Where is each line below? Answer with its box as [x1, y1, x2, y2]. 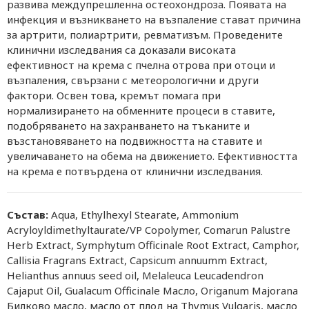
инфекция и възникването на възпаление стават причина [7, 12, 301, 26]
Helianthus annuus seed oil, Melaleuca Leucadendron [7, 268, 263, 282]
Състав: [7, 208, 48, 221]
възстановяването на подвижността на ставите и [7, 134, 262, 148]
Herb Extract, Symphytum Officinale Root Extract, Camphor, [7, 238, 299, 252]
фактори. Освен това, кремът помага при [7, 88, 221, 102]
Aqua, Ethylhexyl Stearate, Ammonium [48, 208, 239, 221]
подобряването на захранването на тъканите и [7, 119, 250, 132]
